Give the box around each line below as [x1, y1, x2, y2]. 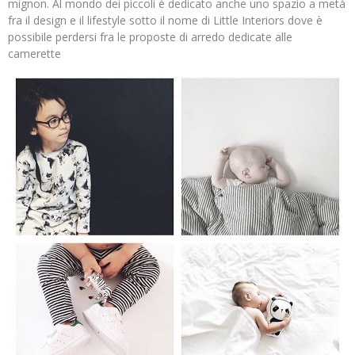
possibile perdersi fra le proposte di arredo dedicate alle [8, 29, 292, 45]
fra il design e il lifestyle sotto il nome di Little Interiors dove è [8, 13, 323, 29]
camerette [8, 46, 61, 62]
